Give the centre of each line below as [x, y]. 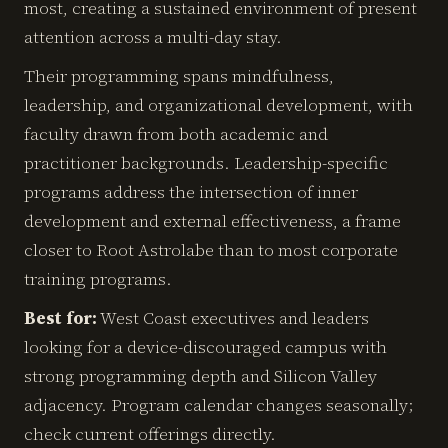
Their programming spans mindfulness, [179, 76]
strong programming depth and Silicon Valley [200, 376]
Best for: [60, 318]
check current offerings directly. [150, 434]
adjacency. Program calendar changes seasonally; [219, 405]
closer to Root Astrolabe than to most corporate [211, 250]
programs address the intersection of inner [191, 192]
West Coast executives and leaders [233, 318]
